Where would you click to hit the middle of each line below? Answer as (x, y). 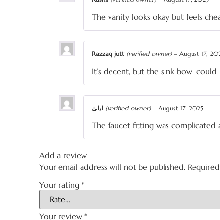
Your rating (60, 184)
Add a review (63, 155)
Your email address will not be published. (112, 167)
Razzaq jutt (109, 54)
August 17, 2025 (181, 108)
